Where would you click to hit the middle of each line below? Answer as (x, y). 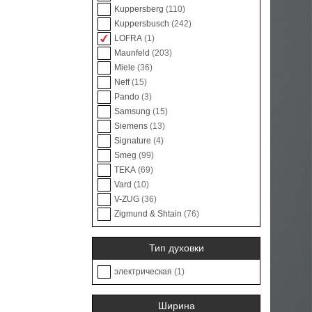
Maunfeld (133, 53)
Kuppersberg (140, 9)
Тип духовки (176, 248)
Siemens (132, 126)
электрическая (144, 272)
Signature (134, 141)
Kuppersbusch (143, 24)
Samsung (133, 112)
